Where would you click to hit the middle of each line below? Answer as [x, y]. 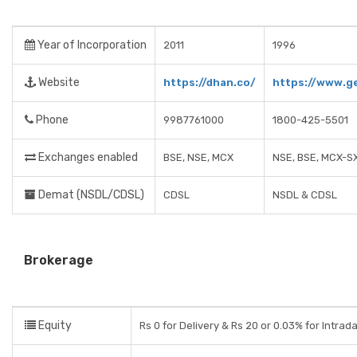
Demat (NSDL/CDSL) [90, 195]
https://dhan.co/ [210, 82]
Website [58, 82]
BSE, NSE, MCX [198, 157]
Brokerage [59, 260]
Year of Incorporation [91, 45]
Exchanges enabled [87, 157]
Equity [54, 326]
